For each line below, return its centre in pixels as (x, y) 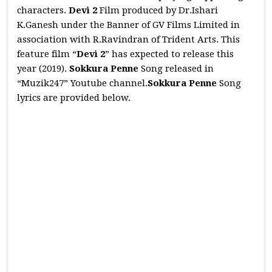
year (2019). (43, 69)
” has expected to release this (170, 54)
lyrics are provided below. (74, 98)
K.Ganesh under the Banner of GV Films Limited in (129, 25)
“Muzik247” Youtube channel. (83, 83)
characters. (43, 10)
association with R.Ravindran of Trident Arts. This (129, 39)
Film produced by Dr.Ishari (159, 10)
